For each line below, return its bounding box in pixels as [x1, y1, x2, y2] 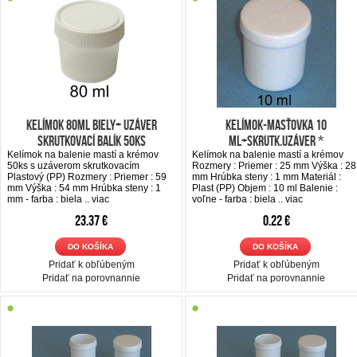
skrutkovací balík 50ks [37, 132, 146, 149]
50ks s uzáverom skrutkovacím [7, 159, 139, 171]
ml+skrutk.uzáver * [229, 132, 324, 149]
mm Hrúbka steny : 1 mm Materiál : [192, 171, 341, 182]
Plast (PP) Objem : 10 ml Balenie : [192, 182, 338, 194]
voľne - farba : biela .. [192, 193, 285, 205]
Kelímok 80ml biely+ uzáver [25, 116, 157, 133]
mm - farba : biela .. [7, 193, 92, 205]
